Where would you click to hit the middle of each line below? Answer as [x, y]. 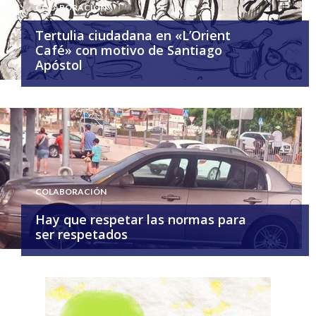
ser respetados [81, 235]
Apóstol [61, 65]
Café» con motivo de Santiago [129, 50]
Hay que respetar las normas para [141, 220]
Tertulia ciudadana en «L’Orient [133, 36]
